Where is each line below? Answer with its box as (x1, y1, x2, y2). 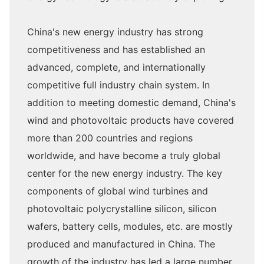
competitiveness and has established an (27, 44, 205, 56)
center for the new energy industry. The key (27, 167, 222, 180)
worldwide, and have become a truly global (27, 150, 220, 162)
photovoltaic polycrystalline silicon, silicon (27, 203, 216, 215)
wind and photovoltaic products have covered (27, 114, 234, 127)
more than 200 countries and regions (27, 132, 193, 144)
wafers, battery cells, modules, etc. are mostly (27, 220, 233, 233)
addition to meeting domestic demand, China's (27, 97, 236, 109)
